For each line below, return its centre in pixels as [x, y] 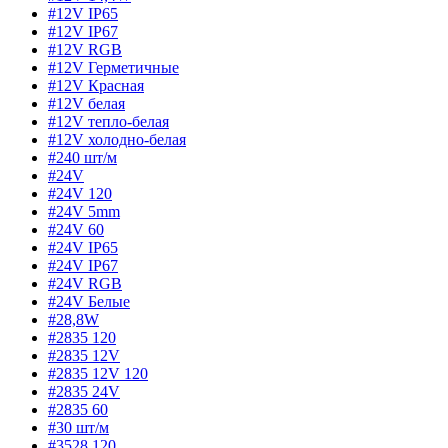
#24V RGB [85, 284]
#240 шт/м [82, 158]
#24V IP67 [83, 266]
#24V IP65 [83, 248]
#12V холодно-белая [117, 140]
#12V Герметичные [113, 68]
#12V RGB [85, 50]
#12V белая [86, 104]
